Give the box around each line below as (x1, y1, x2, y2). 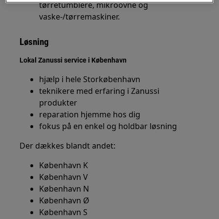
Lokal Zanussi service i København (20, 56, 127, 64)
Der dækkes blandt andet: (20, 140, 116, 151)
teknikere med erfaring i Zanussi (39, 86, 160, 96)
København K (39, 160, 88, 171)
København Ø (39, 195, 90, 206)
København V (39, 172, 88, 182)
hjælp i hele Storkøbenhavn (39, 74, 141, 85)
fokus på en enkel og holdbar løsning (39, 121, 177, 131)
